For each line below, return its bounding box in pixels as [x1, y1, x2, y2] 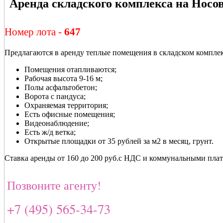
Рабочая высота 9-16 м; [24, 74, 103, 83]
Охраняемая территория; [24, 101, 108, 110]
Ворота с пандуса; [24, 92, 86, 101]
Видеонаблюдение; [24, 118, 89, 127]
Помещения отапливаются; [24, 65, 116, 74]
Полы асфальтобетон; [24, 83, 97, 92]
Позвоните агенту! [7, 177, 101, 193]
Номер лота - [4, 26, 64, 38]
